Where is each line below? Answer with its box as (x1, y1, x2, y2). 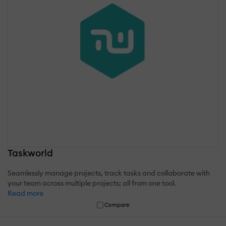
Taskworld (8, 146, 53, 159)
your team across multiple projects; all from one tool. (8, 178, 176, 188)
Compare (104, 201, 130, 208)
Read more (8, 188, 43, 198)
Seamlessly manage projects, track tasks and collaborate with (8, 168, 210, 178)
